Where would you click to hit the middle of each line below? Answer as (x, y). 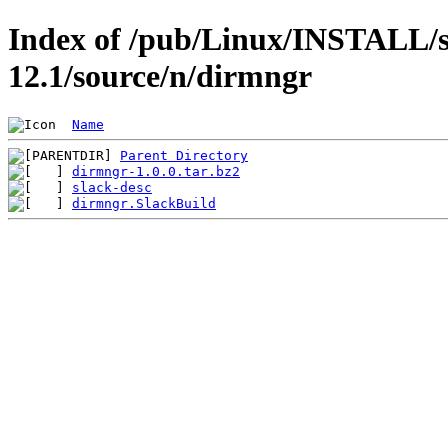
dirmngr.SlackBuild (144, 203)
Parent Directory (184, 155)
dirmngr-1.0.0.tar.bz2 (156, 171)
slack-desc (112, 187)
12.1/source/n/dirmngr (160, 76)
